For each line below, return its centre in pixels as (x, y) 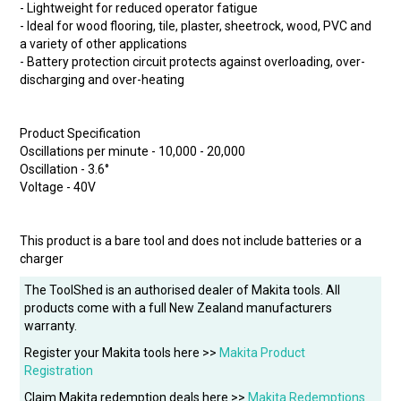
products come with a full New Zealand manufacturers (179, 308)
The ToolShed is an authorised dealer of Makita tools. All (183, 290)
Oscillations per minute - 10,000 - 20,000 (133, 152)
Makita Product (263, 353)
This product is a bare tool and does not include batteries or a (191, 241)
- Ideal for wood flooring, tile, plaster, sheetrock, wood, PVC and (196, 26)
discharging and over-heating (102, 80)
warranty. (51, 326)
